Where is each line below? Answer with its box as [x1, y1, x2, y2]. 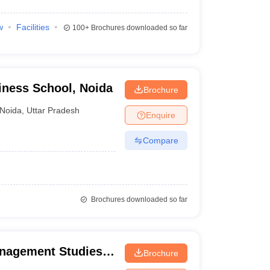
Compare [142, 135, 178, 145]
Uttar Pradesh [27, 105, 80, 115]
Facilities [16, 22, 49, 32]
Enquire [145, 110, 175, 120]
